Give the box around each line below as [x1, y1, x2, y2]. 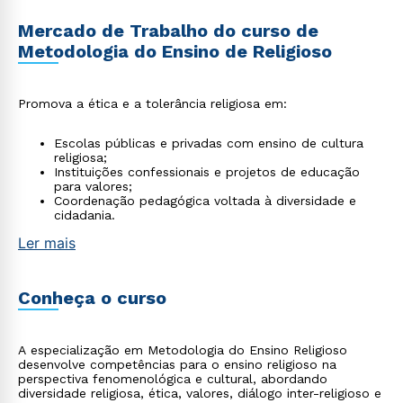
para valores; [54, 179, 132, 193]
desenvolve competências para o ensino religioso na [18, 357, 336, 372]
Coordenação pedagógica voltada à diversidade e [54, 193, 356, 208]
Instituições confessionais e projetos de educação [54, 165, 360, 179]
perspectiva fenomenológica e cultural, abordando [18, 372, 327, 386]
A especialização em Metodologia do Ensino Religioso [18, 343, 347, 357]
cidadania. [54, 208, 115, 222]
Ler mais [18, 234, 76, 252]
